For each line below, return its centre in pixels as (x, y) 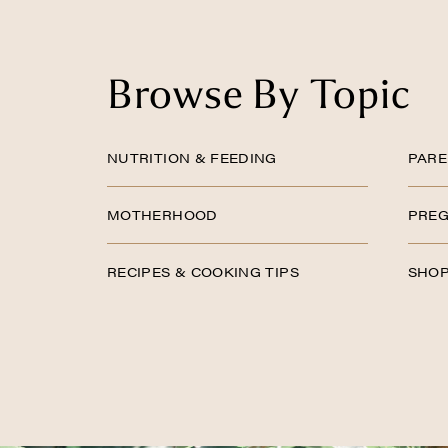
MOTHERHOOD (162, 214)
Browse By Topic (258, 94)
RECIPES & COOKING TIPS (203, 271)
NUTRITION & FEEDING (192, 157)
